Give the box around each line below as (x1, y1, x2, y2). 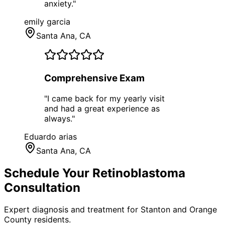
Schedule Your (4, 165, 92, 180)
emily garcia (24, 17, 70, 27)
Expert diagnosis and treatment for (4, 204, 141, 215)
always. (44, 113, 72, 124)
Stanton (141, 204, 170, 215)
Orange (189, 204, 217, 215)
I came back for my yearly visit (47, 93, 165, 103)
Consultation (4, 180, 80, 195)
